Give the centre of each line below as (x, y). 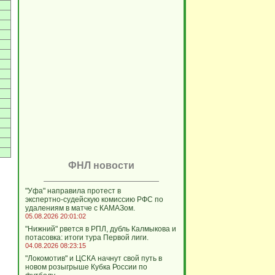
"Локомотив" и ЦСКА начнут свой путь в (93, 258)
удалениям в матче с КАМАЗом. (80, 208)
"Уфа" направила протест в (73, 191)
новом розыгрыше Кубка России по (86, 267)
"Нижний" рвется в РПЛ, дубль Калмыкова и (100, 229)
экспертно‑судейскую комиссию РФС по (94, 199)
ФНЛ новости (101, 165)
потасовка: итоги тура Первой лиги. (87, 238)
